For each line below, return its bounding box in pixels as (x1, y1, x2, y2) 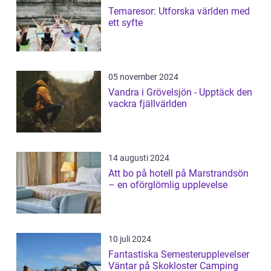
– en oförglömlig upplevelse (108, 179, 227, 191)
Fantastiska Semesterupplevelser (108, 249, 249, 261)
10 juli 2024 (108, 234, 151, 244)
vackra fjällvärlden (108, 98, 187, 110)
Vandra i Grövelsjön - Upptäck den (108, 87, 252, 99)
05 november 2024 (108, 72, 178, 82)
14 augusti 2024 (108, 153, 169, 163)
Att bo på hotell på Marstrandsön (108, 168, 249, 180)
